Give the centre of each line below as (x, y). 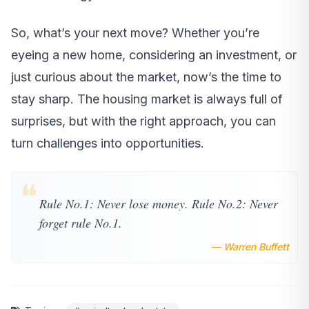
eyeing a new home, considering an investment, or (154, 55)
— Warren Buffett (250, 247)
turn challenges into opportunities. (108, 143)
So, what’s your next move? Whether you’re (135, 33)
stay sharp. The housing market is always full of (147, 99)
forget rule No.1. (81, 223)
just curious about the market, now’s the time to (146, 77)
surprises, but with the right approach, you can (143, 121)
